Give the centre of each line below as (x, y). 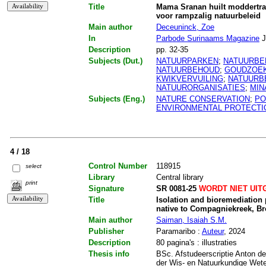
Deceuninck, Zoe (185, 27)
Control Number (118, 166)
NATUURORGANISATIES (200, 88)
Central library (180, 178)
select (34, 166)
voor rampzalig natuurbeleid (208, 16)
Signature (106, 189)
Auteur (213, 232)
